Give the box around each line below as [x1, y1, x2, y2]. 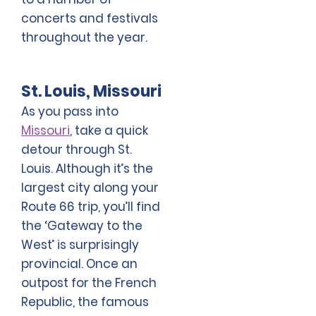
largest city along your [21, 179, 159, 197]
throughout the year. [21, 29, 147, 47]
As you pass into [21, 103, 119, 121]
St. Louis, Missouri [21, 80, 162, 103]
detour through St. [21, 141, 132, 159]
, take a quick [70, 122, 148, 140]
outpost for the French [21, 274, 157, 292]
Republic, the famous [21, 293, 149, 311]
